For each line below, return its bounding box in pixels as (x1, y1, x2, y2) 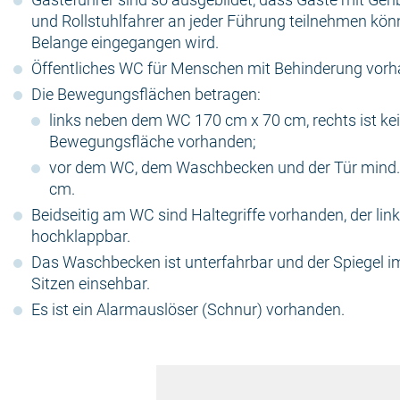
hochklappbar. (31, 227, 130, 246)
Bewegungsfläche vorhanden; (49, 132, 256, 151)
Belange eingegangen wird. (31, 33, 219, 52)
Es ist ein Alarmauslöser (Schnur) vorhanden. (31, 300, 345, 319)
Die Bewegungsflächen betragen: (31, 85, 261, 104)
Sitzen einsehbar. (31, 274, 150, 293)
